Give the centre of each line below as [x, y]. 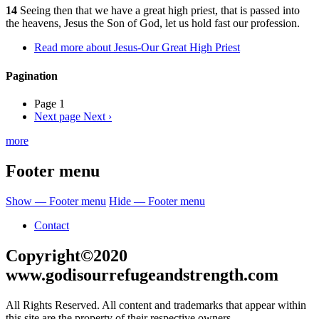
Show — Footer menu [56, 201]
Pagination [32, 75]
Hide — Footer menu [157, 201]
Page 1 [49, 103]
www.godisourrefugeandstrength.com [142, 274]
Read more [59, 48]
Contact [52, 225]
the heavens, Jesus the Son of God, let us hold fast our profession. [153, 23]
